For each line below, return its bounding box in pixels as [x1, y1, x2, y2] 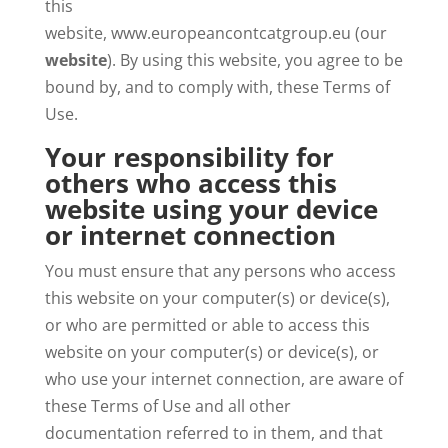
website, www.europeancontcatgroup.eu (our [44, 22, 391, 44]
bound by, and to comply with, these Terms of [44, 76, 390, 98]
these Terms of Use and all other [44, 395, 291, 417]
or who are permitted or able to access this [44, 314, 370, 336]
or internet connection [44, 217, 336, 253]
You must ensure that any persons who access [44, 260, 396, 282]
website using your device [44, 191, 378, 227]
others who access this [44, 165, 337, 201]
